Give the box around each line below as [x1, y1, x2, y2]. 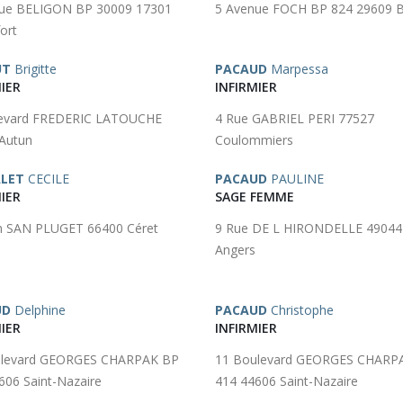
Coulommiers [215, 131, 293, 148]
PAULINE [267, 170, 324, 187]
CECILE [24, 170, 69, 187]
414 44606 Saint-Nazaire [215, 372, 358, 390]
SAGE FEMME [215, 188, 294, 205]
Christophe [267, 301, 334, 318]
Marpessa [267, 60, 328, 77]
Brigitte [11, 60, 57, 77]
